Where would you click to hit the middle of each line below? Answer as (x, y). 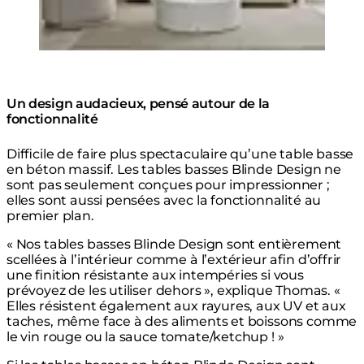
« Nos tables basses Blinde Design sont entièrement (174, 245)
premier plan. (50, 216)
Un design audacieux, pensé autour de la (139, 104)
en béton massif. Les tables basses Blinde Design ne (174, 170)
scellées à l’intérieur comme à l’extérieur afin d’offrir (174, 260)
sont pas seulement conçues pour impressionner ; (168, 185)
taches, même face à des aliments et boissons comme (182, 322)
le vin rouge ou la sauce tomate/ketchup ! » (145, 337)
